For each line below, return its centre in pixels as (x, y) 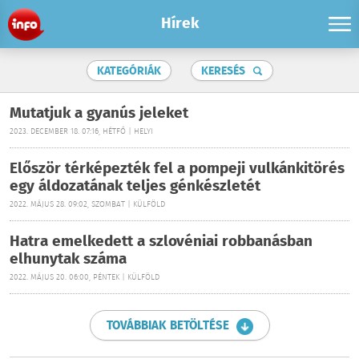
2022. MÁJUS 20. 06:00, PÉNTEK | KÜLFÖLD (85, 278)
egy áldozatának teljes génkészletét (135, 187)
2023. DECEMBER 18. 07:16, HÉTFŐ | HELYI (81, 132)
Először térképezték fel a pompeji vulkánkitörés (177, 169)
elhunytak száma (68, 260)
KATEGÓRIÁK (129, 71)
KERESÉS (223, 71)
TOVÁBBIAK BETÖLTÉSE (167, 326)
